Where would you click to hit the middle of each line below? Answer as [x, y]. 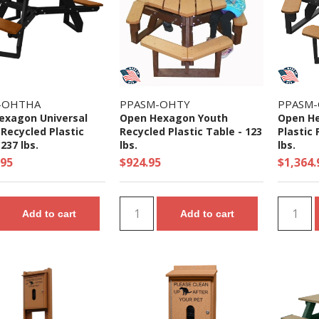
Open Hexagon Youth [174, 118]
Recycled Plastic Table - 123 [191, 131]
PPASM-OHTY [155, 104]
